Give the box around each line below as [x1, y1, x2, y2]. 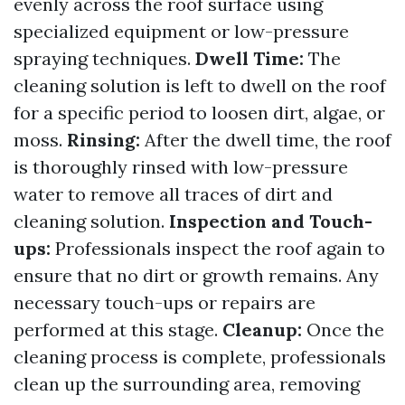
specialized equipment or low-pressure [14, 20, 349, 42]
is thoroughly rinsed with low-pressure [14, 155, 348, 178]
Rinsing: [67, 128, 140, 151]
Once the [302, 318, 384, 341]
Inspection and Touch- [169, 210, 372, 232]
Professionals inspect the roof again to [51, 237, 385, 259]
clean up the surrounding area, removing [14, 372, 360, 395]
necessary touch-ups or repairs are [14, 291, 316, 314]
